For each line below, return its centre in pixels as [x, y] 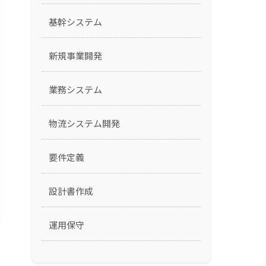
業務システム [75, 89]
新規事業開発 [75, 56]
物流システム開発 [84, 123]
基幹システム [75, 22]
